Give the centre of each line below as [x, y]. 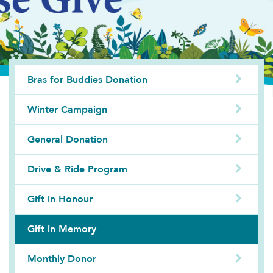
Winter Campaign [67, 109]
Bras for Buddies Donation [87, 80]
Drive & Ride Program [77, 169]
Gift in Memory [62, 229]
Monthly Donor [62, 259]
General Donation [68, 139]
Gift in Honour [60, 199]
